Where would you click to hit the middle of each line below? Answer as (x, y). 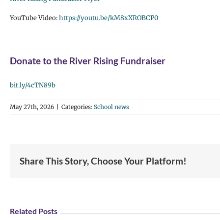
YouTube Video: (34, 18)
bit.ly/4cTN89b (33, 85)
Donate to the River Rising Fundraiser (88, 61)
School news (111, 107)
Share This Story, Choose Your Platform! (103, 161)
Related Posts (34, 211)
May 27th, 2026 (32, 107)
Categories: (78, 107)
